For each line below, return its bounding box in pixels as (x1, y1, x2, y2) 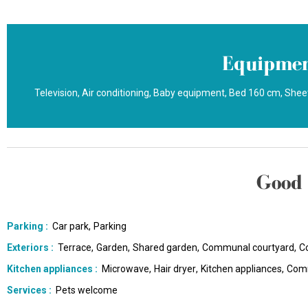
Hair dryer (153, 263, 196, 274)
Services (7, 284, 49, 296)
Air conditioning (82, 87, 149, 98)
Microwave (101, 263, 149, 274)
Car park (52, 220, 89, 232)
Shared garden (132, 241, 197, 253)
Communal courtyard (202, 241, 295, 253)
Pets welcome (55, 284, 118, 296)
